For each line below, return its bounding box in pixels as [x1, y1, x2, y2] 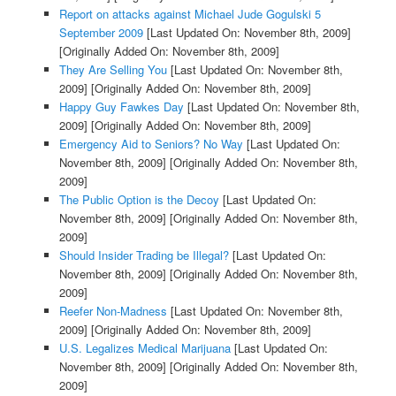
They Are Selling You [58, 61, 167, 79]
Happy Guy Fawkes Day [58, 98, 184, 116]
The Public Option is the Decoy [58, 191, 219, 209]
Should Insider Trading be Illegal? [58, 247, 229, 264]
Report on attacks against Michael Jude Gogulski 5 [58, 5, 321, 23]
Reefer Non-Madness [58, 302, 167, 320]
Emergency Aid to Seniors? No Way [58, 135, 243, 153]
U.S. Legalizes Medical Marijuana [58, 339, 231, 357]
